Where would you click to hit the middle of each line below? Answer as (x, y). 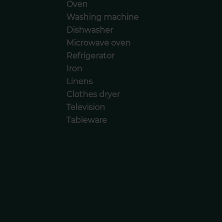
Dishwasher (90, 30)
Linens (80, 81)
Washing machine (103, 17)
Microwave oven (99, 43)
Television (86, 107)
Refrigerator (91, 55)
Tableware (87, 120)
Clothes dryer (93, 94)
